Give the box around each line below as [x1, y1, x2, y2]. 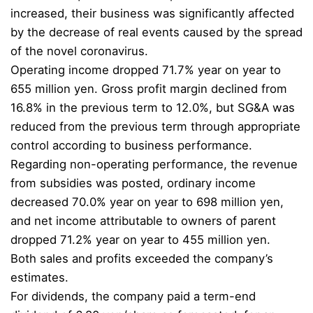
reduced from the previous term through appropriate [10, 119, 300, 134]
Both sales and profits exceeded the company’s [10, 252, 273, 266]
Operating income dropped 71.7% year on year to [10, 63, 281, 78]
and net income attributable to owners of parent [10, 214, 276, 228]
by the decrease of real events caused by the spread [10, 25, 303, 40]
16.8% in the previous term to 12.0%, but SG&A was [10, 101, 295, 115]
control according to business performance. [10, 138, 252, 153]
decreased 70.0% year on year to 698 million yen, [10, 195, 284, 210]
